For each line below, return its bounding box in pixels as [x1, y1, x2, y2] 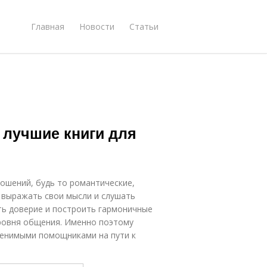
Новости [79, 20, 114, 32]
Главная [31, 20, 64, 32]
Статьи [129, 20, 159, 32]
